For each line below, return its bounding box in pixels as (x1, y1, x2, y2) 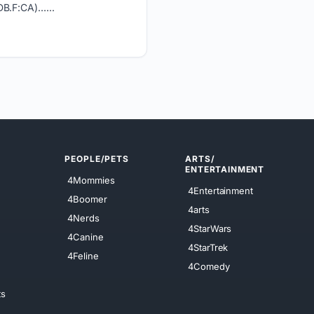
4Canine (67, 231, 104, 243)
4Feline (67, 250, 99, 261)
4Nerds (67, 212, 100, 224)
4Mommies (67, 174, 115, 186)
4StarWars (188, 222, 232, 234)
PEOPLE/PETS (64, 153, 129, 164)
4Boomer (67, 193, 107, 205)
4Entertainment (188, 184, 253, 196)
